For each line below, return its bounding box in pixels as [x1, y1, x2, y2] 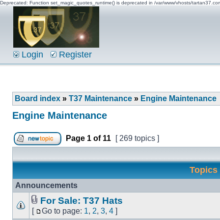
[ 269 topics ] [113, 134, 161, 142]
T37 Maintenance [69, 94, 132, 103]
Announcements [15, 181, 78, 190]
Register [56, 50, 92, 59]
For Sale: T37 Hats [40, 195, 123, 206]
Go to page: [42, 207, 84, 215]
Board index [15, 94, 60, 103]
